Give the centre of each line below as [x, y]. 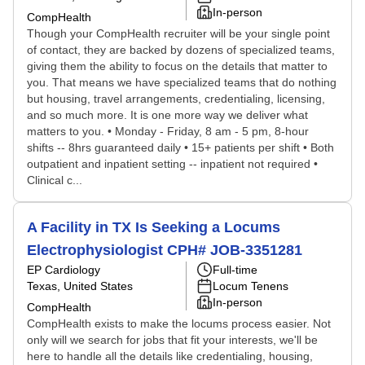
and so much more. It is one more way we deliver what [167, 115]
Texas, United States [80, 286]
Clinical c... [55, 180]
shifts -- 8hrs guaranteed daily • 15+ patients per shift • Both [180, 147]
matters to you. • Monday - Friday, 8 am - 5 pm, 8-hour [168, 131]
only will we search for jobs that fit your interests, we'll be [172, 340]
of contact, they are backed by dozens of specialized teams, [181, 50]
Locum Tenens [251, 286]
